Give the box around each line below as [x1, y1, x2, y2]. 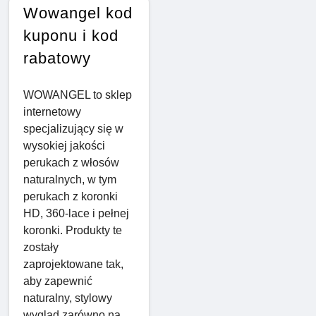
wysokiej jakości [23, 140, 105, 152]
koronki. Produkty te [23, 224, 122, 237]
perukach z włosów [23, 157, 119, 169]
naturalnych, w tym [23, 174, 116, 186]
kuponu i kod [23, 27, 119, 45]
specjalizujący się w [23, 123, 123, 135]
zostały [23, 241, 59, 254]
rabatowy [23, 49, 91, 68]
